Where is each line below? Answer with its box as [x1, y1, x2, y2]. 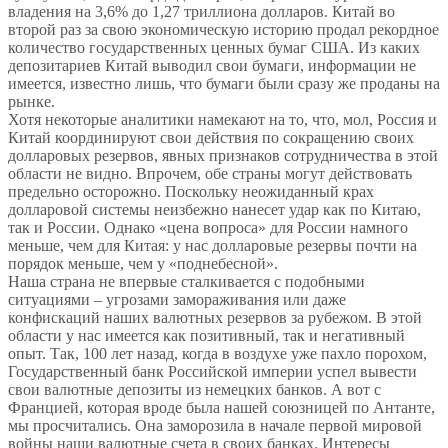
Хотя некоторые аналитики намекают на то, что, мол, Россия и [8, 111, 437, 129]
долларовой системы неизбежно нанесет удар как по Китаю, [8, 201, 421, 219]
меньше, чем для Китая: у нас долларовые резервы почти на [8, 237, 417, 255]
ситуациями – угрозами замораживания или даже [8, 291, 346, 309]
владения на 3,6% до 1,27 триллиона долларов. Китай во [8, 3, 395, 21]
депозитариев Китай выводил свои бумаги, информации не [8, 57, 416, 75]
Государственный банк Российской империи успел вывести [8, 363, 417, 381]
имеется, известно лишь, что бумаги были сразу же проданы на [8, 75, 440, 93]
